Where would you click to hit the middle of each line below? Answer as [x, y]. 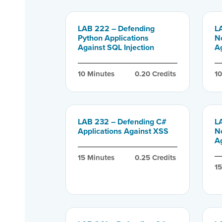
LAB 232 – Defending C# [122, 121]
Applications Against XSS [123, 131]
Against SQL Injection [116, 47]
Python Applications [113, 38]
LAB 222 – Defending [116, 28]
